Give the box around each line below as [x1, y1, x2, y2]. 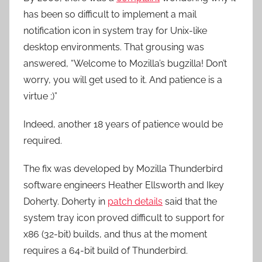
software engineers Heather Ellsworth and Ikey [23, 180, 224, 191]
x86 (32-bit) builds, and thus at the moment [23, 229, 207, 240]
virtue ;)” [23, 91, 57, 102]
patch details [108, 196, 163, 207]
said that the [163, 196, 217, 207]
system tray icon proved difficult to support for [23, 212, 225, 223]
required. [23, 135, 62, 146]
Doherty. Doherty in [23, 196, 108, 207]
